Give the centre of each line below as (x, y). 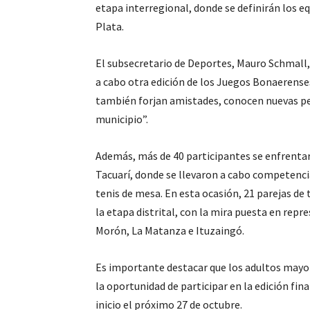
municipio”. (122, 119)
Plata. (110, 26)
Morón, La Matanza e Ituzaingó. (170, 230)
